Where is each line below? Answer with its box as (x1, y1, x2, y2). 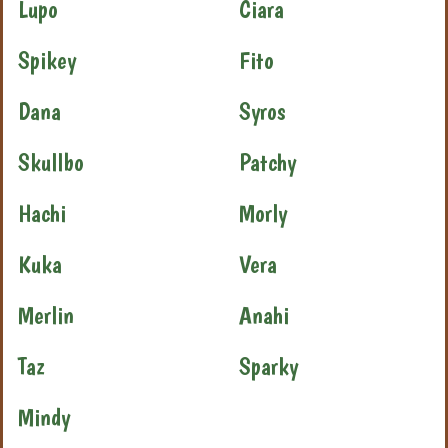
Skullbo (18, 147, 84, 177)
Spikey (18, 45, 76, 75)
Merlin (18, 300, 74, 330)
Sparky (239, 351, 298, 381)
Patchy (239, 147, 296, 177)
